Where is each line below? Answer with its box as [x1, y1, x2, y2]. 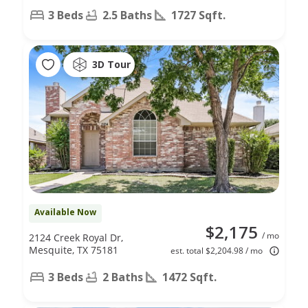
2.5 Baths [102, 7, 152, 23]
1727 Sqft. [171, 7, 225, 23]
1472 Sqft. [162, 269, 217, 285]
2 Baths [102, 269, 143, 285]
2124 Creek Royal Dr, [29, 230, 123, 244]
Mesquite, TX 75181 [29, 243, 118, 256]
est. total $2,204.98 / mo [170, 244, 263, 256]
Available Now [34, 206, 96, 218]
